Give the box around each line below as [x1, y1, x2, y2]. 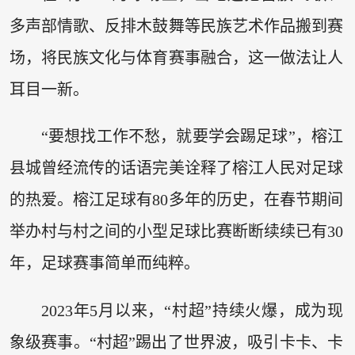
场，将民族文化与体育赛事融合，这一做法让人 [9, 48, 344, 67]
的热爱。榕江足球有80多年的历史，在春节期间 [9, 191, 344, 209]
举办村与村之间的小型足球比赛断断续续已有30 [9, 223, 344, 241]
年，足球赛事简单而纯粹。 [9, 254, 200, 273]
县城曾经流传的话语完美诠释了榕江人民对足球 [9, 159, 344, 177]
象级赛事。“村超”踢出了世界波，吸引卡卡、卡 [9, 333, 344, 351]
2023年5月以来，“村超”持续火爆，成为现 [40, 301, 344, 319]
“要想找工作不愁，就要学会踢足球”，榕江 [40, 128, 344, 146]
